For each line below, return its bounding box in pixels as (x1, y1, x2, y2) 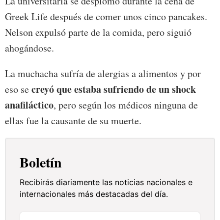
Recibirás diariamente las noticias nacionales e (20, 177, 193, 187)
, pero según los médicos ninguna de (54, 98, 198, 111)
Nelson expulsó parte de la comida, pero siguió (5, 25, 192, 39)
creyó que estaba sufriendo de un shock (31, 82, 196, 96)
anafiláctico (5, 97, 54, 112)
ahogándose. (5, 41, 54, 55)
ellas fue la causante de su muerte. (5, 113, 141, 127)
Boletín (20, 152, 62, 172)
